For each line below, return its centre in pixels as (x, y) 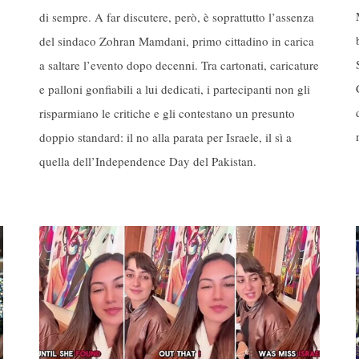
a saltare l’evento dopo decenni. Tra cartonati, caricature (179, 65)
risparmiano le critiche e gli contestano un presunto (167, 113)
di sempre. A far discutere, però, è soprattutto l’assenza (177, 16)
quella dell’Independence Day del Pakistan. (148, 161)
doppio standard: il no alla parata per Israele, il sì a (165, 137)
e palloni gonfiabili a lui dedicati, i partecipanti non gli (175, 89)
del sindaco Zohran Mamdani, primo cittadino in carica (177, 40)
